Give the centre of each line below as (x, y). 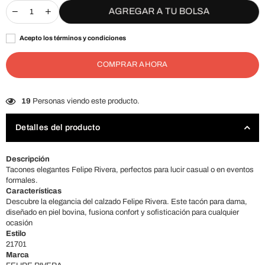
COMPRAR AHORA (132, 65)
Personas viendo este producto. (85, 101)
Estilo (16, 233)
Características (34, 191)
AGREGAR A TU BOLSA (159, 12)
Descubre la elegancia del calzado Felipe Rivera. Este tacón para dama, (127, 201)
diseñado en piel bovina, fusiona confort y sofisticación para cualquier (122, 212)
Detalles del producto (58, 127)
